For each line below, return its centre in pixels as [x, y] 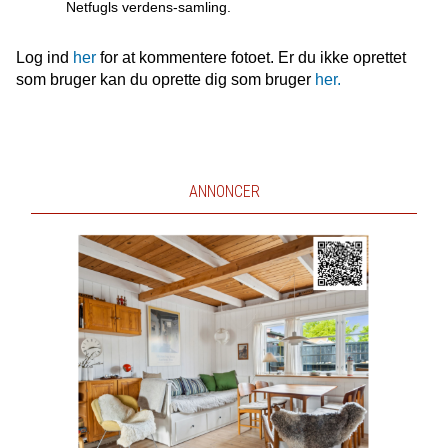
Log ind [44, 58]
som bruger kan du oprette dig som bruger [165, 80]
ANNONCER [224, 192]
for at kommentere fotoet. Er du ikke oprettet [250, 58]
